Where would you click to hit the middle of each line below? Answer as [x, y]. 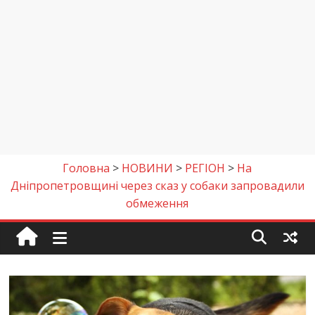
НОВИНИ [148, 168]
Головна [86, 168]
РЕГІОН [205, 168]
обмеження [157, 203]
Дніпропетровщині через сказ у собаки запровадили [157, 186]
